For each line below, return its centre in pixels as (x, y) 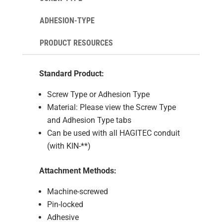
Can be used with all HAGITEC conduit (113, 133)
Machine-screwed (77, 192)
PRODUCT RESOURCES (76, 43)
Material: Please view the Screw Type (111, 107)
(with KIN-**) (69, 146)
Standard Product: (71, 74)
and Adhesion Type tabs (89, 120)
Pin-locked (65, 204)
